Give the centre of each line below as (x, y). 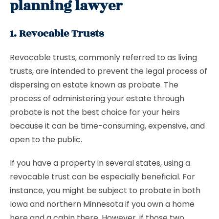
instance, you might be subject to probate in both (105, 190)
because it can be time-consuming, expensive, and (107, 126)
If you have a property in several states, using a (100, 163)
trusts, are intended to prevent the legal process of (109, 71)
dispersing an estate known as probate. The (94, 85)
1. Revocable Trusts (57, 33)
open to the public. (47, 140)
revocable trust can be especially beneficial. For (102, 177)
